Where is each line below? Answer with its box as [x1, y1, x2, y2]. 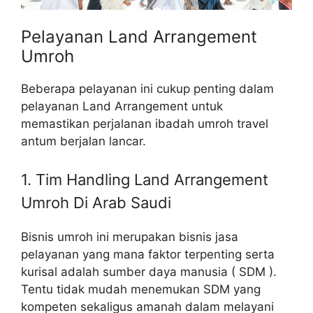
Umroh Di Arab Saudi [21, 193, 171, 212]
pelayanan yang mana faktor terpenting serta [21, 247, 275, 261]
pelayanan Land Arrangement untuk [21, 99, 223, 114]
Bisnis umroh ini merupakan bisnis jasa [21, 229, 238, 244]
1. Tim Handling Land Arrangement [21, 170, 268, 189]
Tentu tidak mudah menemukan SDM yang [21, 282, 261, 296]
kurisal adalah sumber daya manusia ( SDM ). [21, 264, 277, 279]
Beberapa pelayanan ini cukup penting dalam [21, 82, 274, 96]
